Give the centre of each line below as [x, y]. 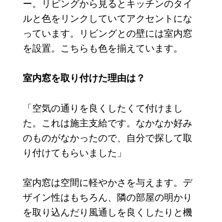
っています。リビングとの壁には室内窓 [107, 32]
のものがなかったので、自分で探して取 [107, 137]
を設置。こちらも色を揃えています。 [103, 47]
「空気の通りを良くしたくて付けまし [103, 107]
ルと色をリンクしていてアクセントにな [107, 17]
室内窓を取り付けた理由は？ [84, 77]
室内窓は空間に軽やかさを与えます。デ [107, 181]
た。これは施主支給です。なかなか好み [107, 122]
